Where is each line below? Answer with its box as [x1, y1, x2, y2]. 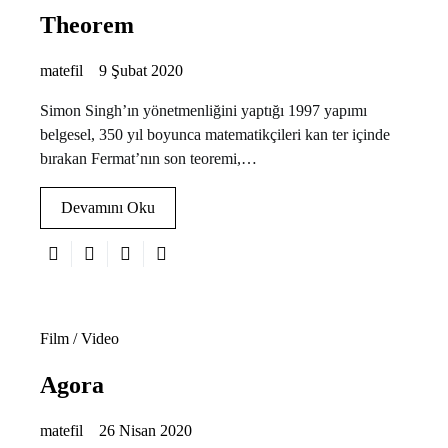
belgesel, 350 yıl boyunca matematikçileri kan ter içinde [40, 125, 390, 143]
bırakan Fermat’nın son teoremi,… [40, 149, 257, 167]
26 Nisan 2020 [99, 421, 192, 439]
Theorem [40, 11, 134, 38]
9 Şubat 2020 [99, 61, 183, 79]
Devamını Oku [61, 198, 155, 216]
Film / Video [40, 329, 119, 347]
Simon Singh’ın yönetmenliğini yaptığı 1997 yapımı [40, 101, 367, 119]
